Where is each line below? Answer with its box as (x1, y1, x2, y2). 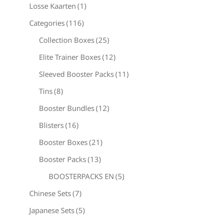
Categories (29, 18, 65, 28)
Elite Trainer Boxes (39, 52, 101, 62)
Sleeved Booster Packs (39, 69, 114, 79)
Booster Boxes (39, 137, 88, 147)
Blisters (39, 120, 64, 130)
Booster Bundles (39, 103, 94, 113)
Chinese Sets (29, 188, 71, 198)
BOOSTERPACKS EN (49, 171, 114, 181)
